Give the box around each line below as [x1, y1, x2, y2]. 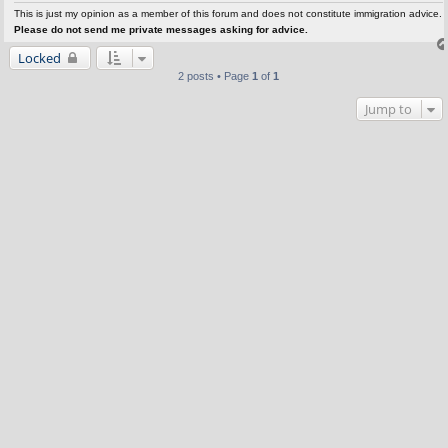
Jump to [364, 100, 412, 119]
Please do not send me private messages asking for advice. [13, 24, 308, 36]
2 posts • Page [177, 70, 252, 83]
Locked [17, 49, 61, 68]
